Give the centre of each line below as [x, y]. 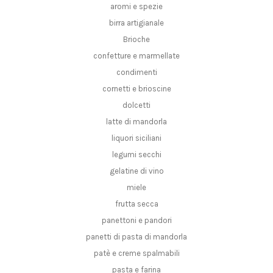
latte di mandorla [136, 122]
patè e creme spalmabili [136, 253]
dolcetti [136, 105]
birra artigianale [136, 23]
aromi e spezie [136, 7]
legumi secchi [136, 155]
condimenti [136, 73]
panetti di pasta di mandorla [136, 237]
